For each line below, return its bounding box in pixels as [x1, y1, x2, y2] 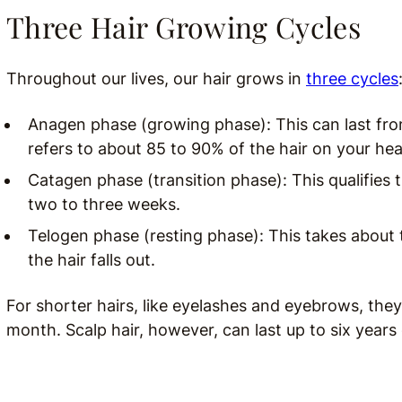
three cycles [306, 69, 398, 88]
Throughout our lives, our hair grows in [6, 69, 306, 88]
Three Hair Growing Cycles [6, 7, 361, 46]
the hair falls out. [28, 250, 155, 269]
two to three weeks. [28, 195, 180, 214]
